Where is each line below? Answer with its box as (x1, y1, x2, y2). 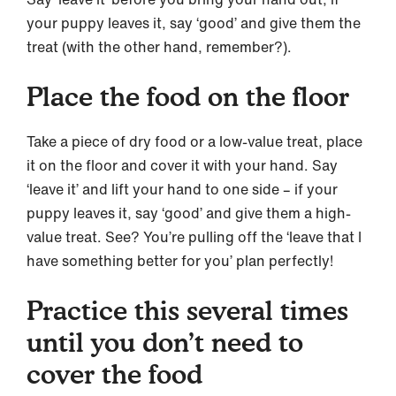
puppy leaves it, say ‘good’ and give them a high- (27, 202, 351, 225)
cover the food (27, 358, 202, 391)
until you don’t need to (27, 326, 303, 359)
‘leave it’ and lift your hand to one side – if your (27, 179, 338, 201)
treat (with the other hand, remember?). (27, 36, 292, 58)
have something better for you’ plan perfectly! (27, 250, 333, 272)
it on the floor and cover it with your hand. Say (27, 155, 338, 177)
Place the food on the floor (27, 80, 349, 113)
